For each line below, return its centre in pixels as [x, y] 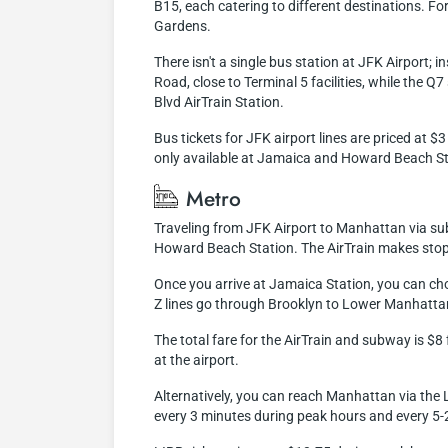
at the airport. [196, 360]
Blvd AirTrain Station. [219, 102]
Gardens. [182, 26]
